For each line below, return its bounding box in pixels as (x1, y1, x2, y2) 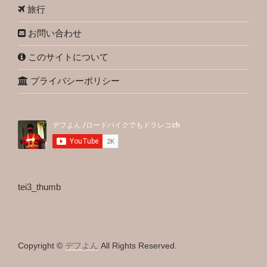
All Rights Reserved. (98, 240, 177, 250)
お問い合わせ (26, 28, 82, 39)
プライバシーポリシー (28, 76, 120, 86)
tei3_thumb (18, 181, 61, 192)
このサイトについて (26, 52, 108, 63)
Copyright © (18, 240, 65, 250)
